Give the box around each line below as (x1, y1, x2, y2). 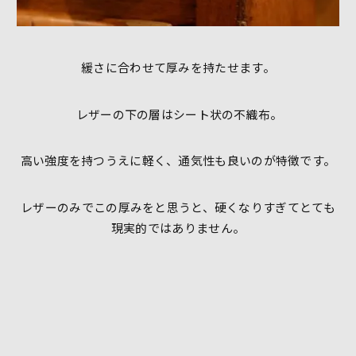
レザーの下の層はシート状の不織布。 (73, 105, 283, 122)
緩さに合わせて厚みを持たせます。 (81, 59, 275, 76)
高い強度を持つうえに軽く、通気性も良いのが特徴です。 (20, 152, 336, 169)
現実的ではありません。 (110, 219, 246, 236)
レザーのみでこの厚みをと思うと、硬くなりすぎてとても (21, 198, 335, 215)
